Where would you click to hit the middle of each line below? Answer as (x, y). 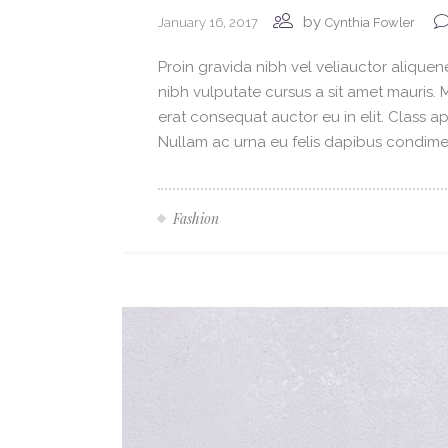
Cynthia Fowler (370, 23)
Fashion (196, 218)
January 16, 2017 (208, 22)
